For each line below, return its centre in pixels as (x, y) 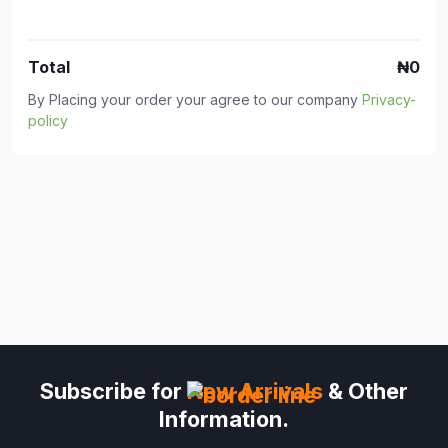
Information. (224, 419)
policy (48, 121)
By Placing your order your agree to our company (195, 100)
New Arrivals (257, 391)
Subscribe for (113, 391)
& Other (368, 391)
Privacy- (389, 100)
